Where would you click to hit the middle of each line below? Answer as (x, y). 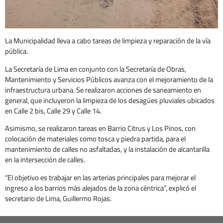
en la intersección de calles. (45, 160)
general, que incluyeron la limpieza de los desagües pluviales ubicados (110, 100)
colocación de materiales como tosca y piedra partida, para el (95, 139)
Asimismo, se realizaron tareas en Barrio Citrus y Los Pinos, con (100, 128)
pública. (16, 51)
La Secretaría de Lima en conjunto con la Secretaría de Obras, (96, 69)
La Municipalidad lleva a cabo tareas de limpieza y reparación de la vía (108, 41)
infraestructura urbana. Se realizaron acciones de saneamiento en (103, 90)
